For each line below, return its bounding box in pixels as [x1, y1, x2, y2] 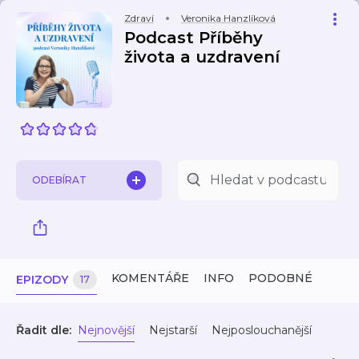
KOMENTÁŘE [111, 271, 189, 285]
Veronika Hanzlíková [181, 12, 276, 24]
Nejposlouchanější [212, 323, 312, 337]
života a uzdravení [124, 47, 280, 67]
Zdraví [124, 12, 154, 24]
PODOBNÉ [248, 271, 313, 285]
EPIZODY [16, 272, 68, 287]
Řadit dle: [16, 323, 71, 337]
